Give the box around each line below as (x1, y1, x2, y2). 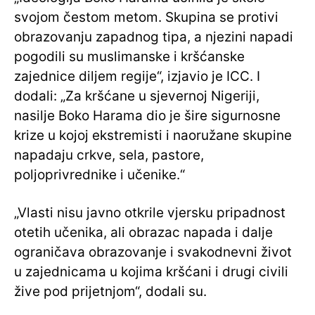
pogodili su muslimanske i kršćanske (14, 49, 245, 65)
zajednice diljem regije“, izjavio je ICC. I (14, 68, 260, 85)
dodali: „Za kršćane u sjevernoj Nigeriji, (14, 88, 259, 105)
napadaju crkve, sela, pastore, (14, 147, 204, 164)
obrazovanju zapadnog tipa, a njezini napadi (14, 29, 293, 46)
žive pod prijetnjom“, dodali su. (14, 283, 207, 300)
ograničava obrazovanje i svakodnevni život (14, 244, 292, 261)
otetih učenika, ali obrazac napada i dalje (14, 224, 273, 241)
